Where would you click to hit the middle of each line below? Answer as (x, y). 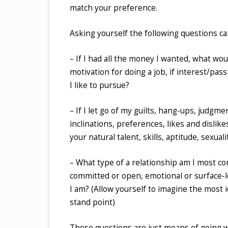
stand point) (92, 202)
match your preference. (113, 8)
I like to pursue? (99, 85)
